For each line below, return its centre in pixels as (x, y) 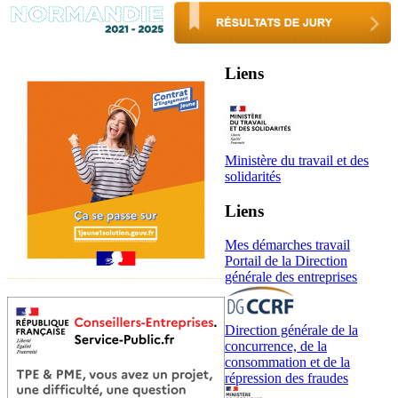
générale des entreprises (291, 277)
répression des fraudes (287, 378)
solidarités (253, 176)
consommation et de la (287, 362)
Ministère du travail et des (297, 160)
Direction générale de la (291, 330)
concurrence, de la (276, 346)
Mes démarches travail (287, 245)
